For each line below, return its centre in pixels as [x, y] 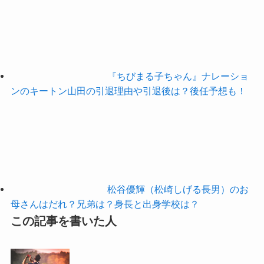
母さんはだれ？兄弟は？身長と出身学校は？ [105, 204]
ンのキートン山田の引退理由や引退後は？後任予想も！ [128, 91]
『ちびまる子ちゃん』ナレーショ [178, 76]
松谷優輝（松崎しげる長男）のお [178, 189]
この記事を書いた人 [63, 221]
